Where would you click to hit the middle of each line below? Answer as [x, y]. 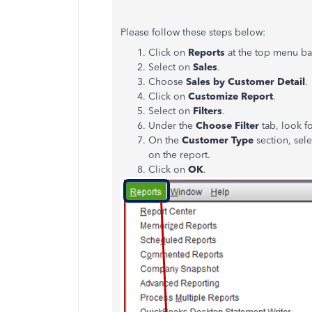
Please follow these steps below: [193, 32]
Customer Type [218, 140]
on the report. [179, 155]
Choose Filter [229, 126]
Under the [172, 126]
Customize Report [231, 96]
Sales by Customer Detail [245, 82]
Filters [208, 111]
